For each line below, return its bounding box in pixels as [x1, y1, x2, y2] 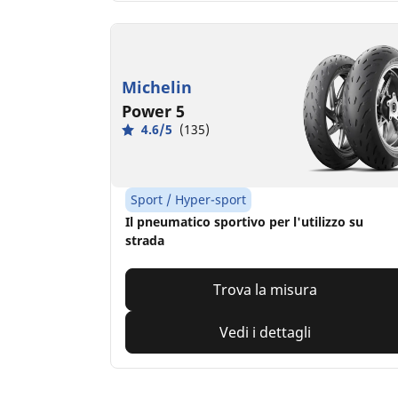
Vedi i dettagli [219, 322, 312, 343]
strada [125, 232, 164, 250]
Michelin [122, 76, 192, 99]
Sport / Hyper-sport [131, 191, 246, 209]
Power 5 [122, 100, 185, 123]
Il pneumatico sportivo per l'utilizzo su [125, 213, 363, 231]
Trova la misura [213, 280, 318, 300]
